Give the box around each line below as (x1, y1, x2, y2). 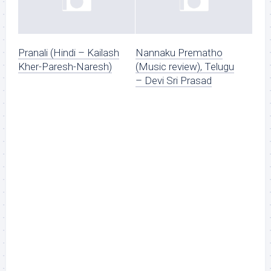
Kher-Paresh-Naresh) (18, 60, 112, 73)
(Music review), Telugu (135, 60, 234, 73)
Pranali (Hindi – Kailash (18, 47, 119, 59)
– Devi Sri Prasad (135, 74, 212, 87)
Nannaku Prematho (135, 47, 223, 59)
